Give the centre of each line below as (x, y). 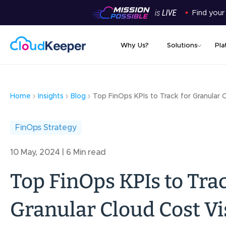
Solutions (182, 46)
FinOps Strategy (46, 128)
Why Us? (135, 46)
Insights (51, 96)
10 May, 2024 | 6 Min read (58, 153)
